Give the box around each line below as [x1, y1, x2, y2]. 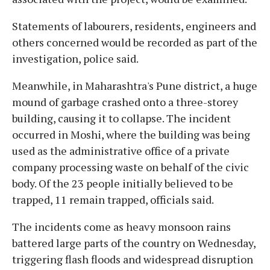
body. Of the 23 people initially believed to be [12, 175, 233, 190]
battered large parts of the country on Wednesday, [12, 235, 256, 250]
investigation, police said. [12, 51, 139, 66]
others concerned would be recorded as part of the [12, 34, 257, 49]
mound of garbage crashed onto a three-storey [12, 94, 238, 109]
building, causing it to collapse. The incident [12, 110, 231, 125]
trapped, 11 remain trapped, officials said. [12, 192, 214, 207]
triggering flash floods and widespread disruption [12, 251, 253, 266]
